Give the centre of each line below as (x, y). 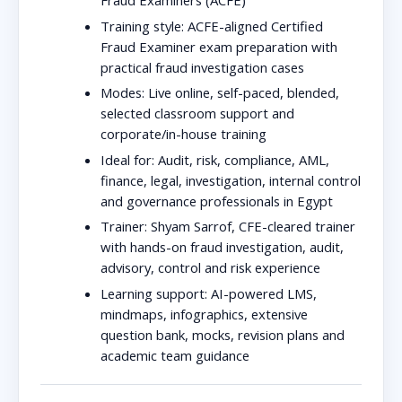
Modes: (123, 93)
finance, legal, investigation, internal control (231, 180)
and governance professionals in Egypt (217, 201)
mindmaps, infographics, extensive (205, 314)
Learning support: (154, 293)
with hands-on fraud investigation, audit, (223, 247)
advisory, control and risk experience (211, 268)
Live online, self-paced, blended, (242, 93)
